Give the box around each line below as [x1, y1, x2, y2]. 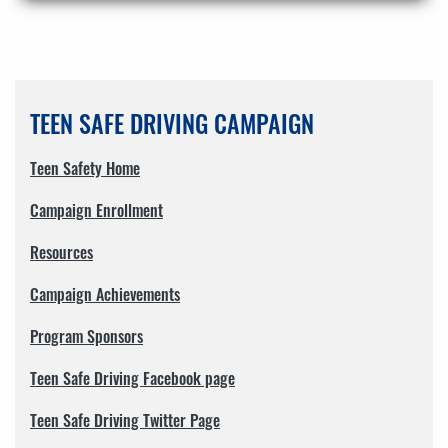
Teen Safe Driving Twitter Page [30, 407, 220, 432]
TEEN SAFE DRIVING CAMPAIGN [30, 104, 314, 141]
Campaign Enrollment [30, 197, 163, 222]
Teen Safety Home [30, 155, 140, 180]
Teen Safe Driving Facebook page [30, 365, 235, 390]
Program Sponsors [30, 323, 143, 348]
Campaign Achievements [30, 281, 180, 306]
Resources [30, 239, 93, 264]
